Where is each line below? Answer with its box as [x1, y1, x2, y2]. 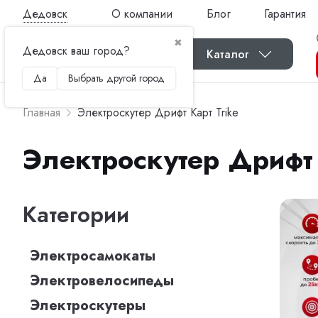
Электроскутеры [30, 295, 146, 316]
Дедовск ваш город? [23, 42, 130, 59]
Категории [23, 199, 129, 231]
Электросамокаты [30, 246, 155, 266]
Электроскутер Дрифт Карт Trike [77, 104, 238, 121]
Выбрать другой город [68, 70, 165, 85]
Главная [23, 104, 60, 121]
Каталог [206, 45, 249, 62]
